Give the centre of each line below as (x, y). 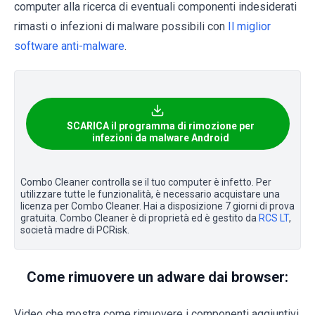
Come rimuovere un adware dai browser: (157, 277)
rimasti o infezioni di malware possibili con (121, 27)
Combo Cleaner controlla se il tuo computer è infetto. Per (146, 182)
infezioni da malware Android (160, 138)
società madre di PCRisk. (75, 230)
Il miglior (249, 27)
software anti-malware (69, 46)
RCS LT (274, 218)
